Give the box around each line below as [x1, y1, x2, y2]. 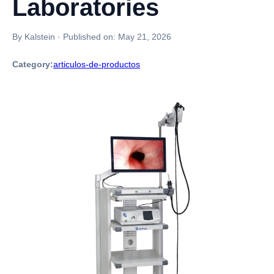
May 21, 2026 [118, 32, 171, 42]
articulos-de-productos [53, 59, 140, 69]
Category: [12, 59, 53, 69]
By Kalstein [12, 32, 55, 42]
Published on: [63, 32, 118, 42]
